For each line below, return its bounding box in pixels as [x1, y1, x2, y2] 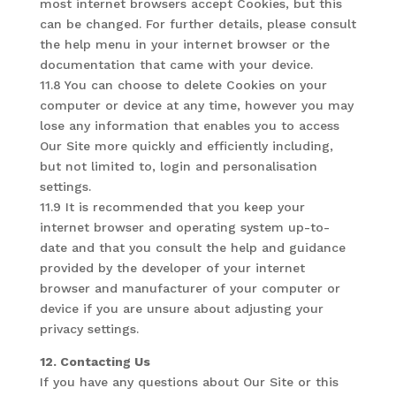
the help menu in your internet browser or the [39, 37, 330, 51]
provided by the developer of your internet [39, 261, 305, 275]
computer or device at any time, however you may [39, 98, 354, 112]
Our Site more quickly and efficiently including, [39, 139, 333, 153]
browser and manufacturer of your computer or [39, 281, 340, 295]
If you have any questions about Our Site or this [39, 375, 339, 389]
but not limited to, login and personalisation [39, 159, 317, 173]
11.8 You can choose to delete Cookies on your [39, 78, 327, 92]
